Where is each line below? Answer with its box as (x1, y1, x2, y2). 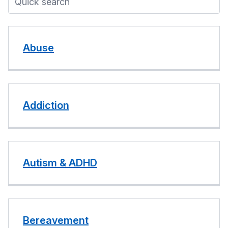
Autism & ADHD (23, 157, 97, 169)
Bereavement (23, 214, 89, 226)
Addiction (23, 99, 69, 111)
